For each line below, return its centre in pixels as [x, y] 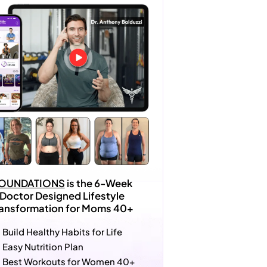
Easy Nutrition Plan [43, 246]
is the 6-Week [98, 183]
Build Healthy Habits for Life [63, 231]
